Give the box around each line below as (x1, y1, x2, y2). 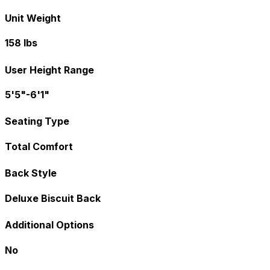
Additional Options (5, 219, 94, 231)
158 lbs (5, 37, 37, 49)
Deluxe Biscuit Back (5, 192, 101, 204)
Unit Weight (5, 11, 61, 24)
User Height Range (5, 63, 94, 76)
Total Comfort (5, 140, 73, 152)
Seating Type (5, 115, 69, 128)
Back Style (5, 167, 57, 180)
